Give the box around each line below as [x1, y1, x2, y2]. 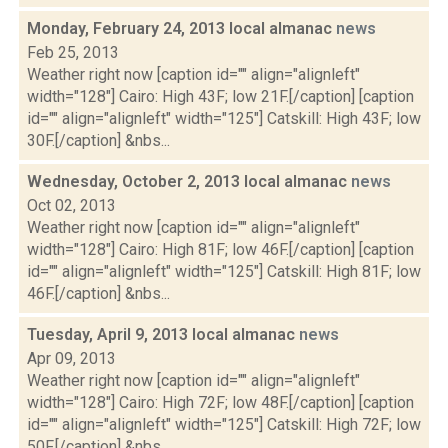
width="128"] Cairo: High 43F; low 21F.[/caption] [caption [27, 87, 414, 106]
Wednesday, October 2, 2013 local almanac [27, 172, 351, 191]
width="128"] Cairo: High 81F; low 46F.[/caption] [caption [27, 240, 414, 259]
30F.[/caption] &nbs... [27, 131, 170, 150]
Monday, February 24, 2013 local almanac [27, 19, 336, 38]
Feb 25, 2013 [27, 43, 119, 62]
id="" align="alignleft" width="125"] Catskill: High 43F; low [27, 109, 421, 128]
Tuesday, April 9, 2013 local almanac [27, 325, 299, 344]
